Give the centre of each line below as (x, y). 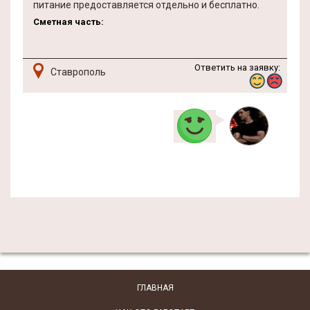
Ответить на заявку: (237, 67)
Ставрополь (78, 72)
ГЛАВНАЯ (155, 288)
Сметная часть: (69, 22)
